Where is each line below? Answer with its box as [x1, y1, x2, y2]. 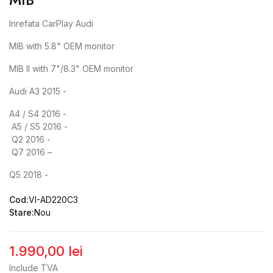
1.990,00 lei [9, 243, 83, 259]
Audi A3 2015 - [9, 86, 66, 96]
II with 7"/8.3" [26, 63, 82, 74]
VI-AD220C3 [29, 194, 78, 205]
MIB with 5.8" [9, 41, 63, 51]
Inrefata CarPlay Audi [9, 18, 93, 29]
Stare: [9, 207, 34, 218]
